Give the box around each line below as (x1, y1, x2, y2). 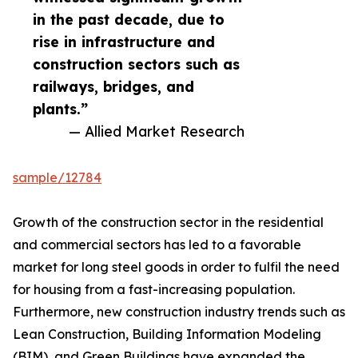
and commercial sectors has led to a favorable (13, 237, 301, 253)
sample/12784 (13, 169, 101, 186)
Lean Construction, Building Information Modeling (13, 326, 321, 343)
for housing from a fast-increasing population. (13, 281, 295, 298)
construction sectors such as (33, 55, 240, 74)
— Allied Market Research (69, 122, 245, 141)
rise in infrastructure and (33, 33, 215, 51)
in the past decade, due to (33, 10, 225, 29)
